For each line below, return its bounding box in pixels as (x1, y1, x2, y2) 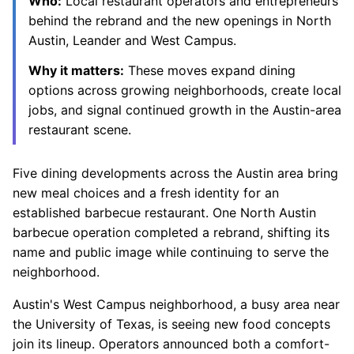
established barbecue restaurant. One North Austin (13, 205, 316, 221)
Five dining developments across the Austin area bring (13, 165, 338, 182)
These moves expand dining (124, 62, 296, 78)
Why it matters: (28, 62, 124, 78)
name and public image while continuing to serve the (13, 244, 329, 261)
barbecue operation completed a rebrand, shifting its (13, 224, 330, 241)
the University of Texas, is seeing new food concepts (13, 316, 330, 333)
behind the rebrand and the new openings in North (28, 13, 331, 29)
